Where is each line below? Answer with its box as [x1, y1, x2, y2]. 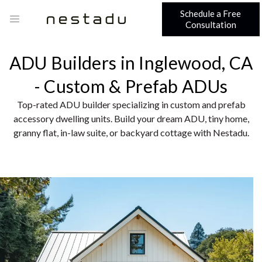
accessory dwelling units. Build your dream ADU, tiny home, [13, 112, 249, 124]
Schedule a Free [180, 8, 242, 19]
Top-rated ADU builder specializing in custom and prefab [16, 98, 246, 110]
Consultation [185, 19, 236, 30]
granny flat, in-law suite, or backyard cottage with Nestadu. [13, 126, 249, 138]
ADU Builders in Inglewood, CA [9, 51, 253, 73]
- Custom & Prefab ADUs [34, 75, 228, 96]
